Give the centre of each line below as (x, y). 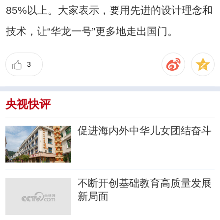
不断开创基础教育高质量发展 (145, 183)
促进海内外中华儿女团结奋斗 (145, 131)
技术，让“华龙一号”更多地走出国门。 (92, 31)
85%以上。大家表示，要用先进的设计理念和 (109, 10)
